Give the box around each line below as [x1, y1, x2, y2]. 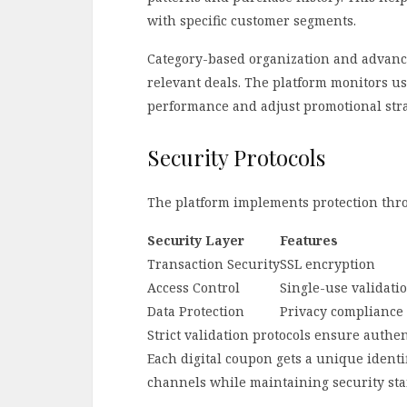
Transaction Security [147, 255, 280, 273]
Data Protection [147, 303, 244, 321]
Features [280, 232, 338, 250]
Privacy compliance [280, 303, 403, 321]
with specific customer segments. [147, 12, 356, 30]
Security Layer [147, 232, 244, 250]
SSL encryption [280, 255, 375, 273]
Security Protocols [147, 143, 325, 173]
